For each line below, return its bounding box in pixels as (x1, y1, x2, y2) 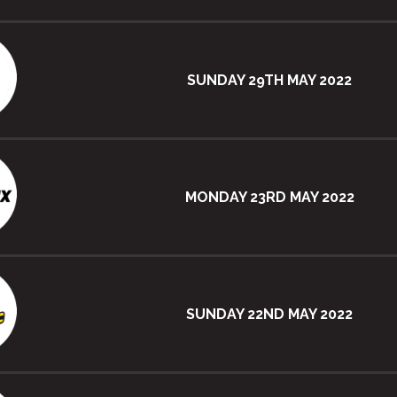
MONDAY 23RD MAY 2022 (184, 188, 354, 206)
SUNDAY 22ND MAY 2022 (186, 305, 353, 323)
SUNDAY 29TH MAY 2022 (187, 71, 352, 89)
